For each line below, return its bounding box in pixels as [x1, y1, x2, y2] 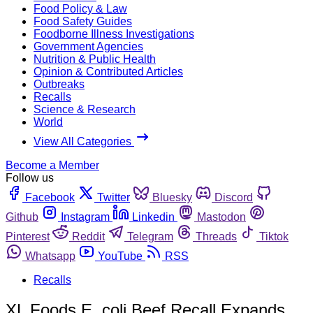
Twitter [97, 191, 130, 203]
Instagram [61, 210, 110, 223]
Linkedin [132, 210, 175, 223]
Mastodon [197, 210, 246, 223]
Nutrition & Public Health [34, 52, 156, 65]
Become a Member [6, 159, 99, 171]
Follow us [6, 171, 54, 184]
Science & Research [34, 103, 136, 115]
